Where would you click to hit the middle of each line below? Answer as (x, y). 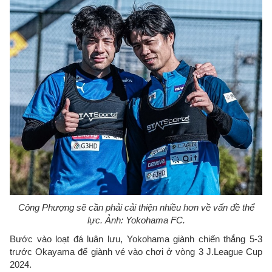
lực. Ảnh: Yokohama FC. (136, 220)
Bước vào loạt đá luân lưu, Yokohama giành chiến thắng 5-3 (136, 239)
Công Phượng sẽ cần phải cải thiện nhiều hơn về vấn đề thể (136, 207)
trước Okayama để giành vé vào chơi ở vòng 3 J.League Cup (136, 252)
